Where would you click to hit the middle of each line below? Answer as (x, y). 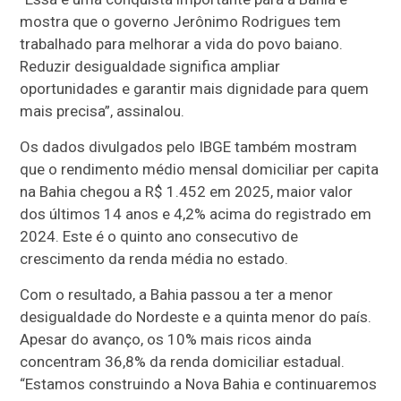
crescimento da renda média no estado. (154, 258)
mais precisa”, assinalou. (102, 111)
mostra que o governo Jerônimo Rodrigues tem (181, 21)
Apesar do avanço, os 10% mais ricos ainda (166, 339)
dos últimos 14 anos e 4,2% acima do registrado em (196, 213)
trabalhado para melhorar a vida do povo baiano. (182, 43)
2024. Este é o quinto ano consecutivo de (159, 236)
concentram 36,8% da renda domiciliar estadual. (183, 361)
